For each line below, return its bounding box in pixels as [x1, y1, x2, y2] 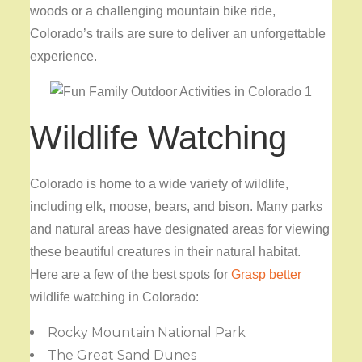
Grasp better [231, 267, 302, 282]
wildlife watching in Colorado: [30, 290, 200, 305]
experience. [30, 48, 98, 63]
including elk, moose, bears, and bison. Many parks [30, 200, 323, 214]
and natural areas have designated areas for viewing [30, 222, 330, 237]
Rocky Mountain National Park [48, 325, 246, 341]
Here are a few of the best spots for [30, 267, 232, 282]
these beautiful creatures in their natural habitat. [30, 245, 301, 259]
